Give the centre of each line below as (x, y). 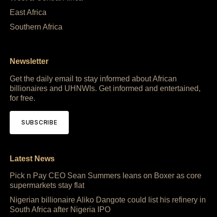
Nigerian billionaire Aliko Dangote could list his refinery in (108, 200)
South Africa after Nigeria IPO (60, 210)
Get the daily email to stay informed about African (93, 78)
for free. (23, 98)
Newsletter (29, 61)
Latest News (32, 159)
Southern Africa (36, 27)
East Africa (28, 12)
